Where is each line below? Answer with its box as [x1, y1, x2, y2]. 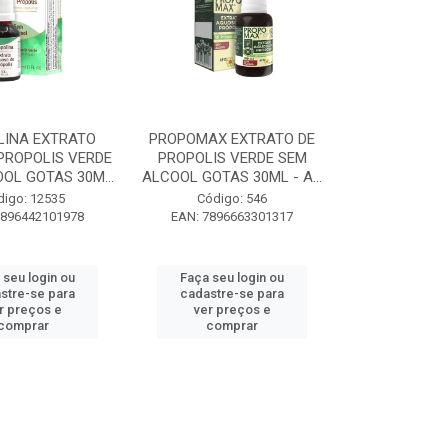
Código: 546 [197, 191, 268, 206]
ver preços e [193, 302, 271, 317]
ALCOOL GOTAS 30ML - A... [142, 168, 323, 186]
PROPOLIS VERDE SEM [157, 149, 307, 167]
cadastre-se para [180, 286, 285, 301]
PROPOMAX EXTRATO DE [149, 130, 316, 148]
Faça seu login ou [180, 270, 285, 285]
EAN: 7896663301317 [171, 209, 294, 224]
